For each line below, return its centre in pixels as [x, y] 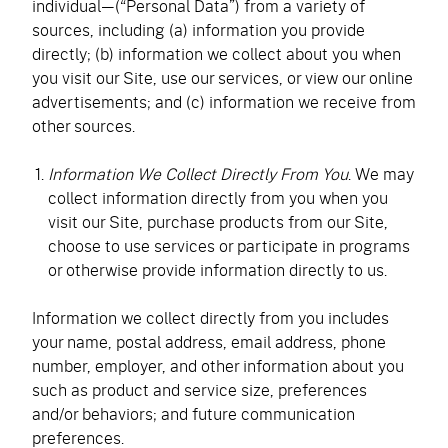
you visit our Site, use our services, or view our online [222, 77]
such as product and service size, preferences [199, 389]
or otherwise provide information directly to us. [217, 269]
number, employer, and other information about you [218, 365]
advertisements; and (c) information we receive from [224, 101]
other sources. [83, 125]
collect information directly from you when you [218, 197]
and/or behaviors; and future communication [193, 413]
